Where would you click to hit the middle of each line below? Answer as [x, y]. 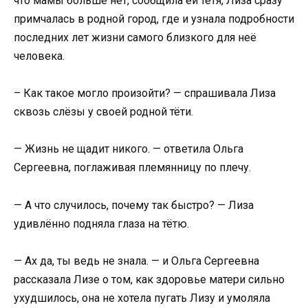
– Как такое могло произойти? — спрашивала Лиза [145, 93]
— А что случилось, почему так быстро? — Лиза [134, 205]
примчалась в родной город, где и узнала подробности [154, 19]
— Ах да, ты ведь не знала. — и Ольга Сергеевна [136, 261]
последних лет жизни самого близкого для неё [135, 38]
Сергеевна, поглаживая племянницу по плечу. [132, 168]
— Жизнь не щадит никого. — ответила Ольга [129, 149]
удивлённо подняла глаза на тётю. [101, 223]
